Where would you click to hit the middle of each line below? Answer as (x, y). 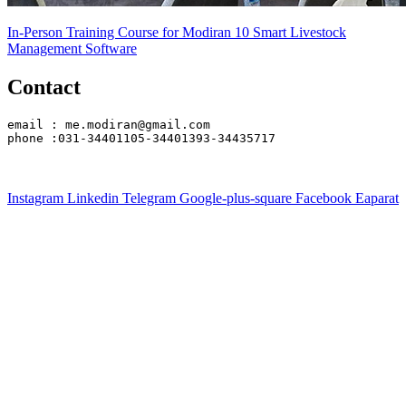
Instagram (35, 198)
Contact (44, 87)
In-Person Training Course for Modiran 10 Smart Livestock (177, 32)
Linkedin (93, 198)
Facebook (324, 198)
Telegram (149, 198)
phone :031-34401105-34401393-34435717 (141, 138)
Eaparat (377, 198)
